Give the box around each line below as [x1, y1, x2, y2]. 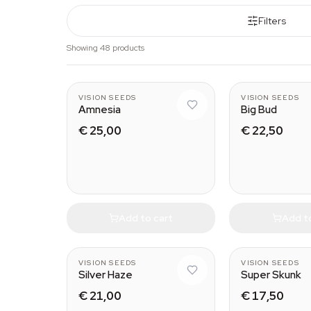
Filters [258, 15, 286, 27]
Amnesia [78, 103, 121, 117]
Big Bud [241, 103, 278, 117]
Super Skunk [241, 268, 302, 282]
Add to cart [119, 211, 174, 224]
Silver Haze [78, 268, 133, 282]
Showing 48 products [67, 42, 144, 53]
